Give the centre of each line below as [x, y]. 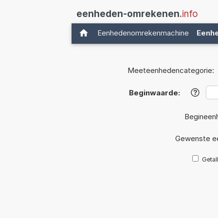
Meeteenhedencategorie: [171, 71]
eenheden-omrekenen [128, 14]
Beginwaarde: [154, 93]
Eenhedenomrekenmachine [143, 33]
